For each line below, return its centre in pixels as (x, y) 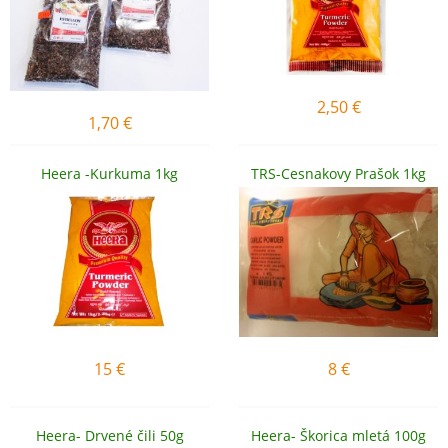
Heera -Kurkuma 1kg (109, 173)
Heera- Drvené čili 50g (109, 435)
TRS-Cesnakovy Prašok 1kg (338, 173)
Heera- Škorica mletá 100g (338, 435)
